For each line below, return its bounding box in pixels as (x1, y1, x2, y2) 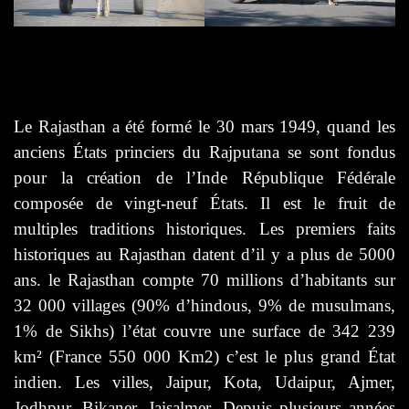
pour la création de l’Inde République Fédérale (14, 167, 395, 187)
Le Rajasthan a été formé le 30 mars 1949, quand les (14, 116, 395, 136)
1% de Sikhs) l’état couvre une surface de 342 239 (14, 320, 395, 341)
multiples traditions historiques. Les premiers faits (14, 218, 395, 238)
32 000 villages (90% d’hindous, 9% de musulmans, (14, 295, 395, 315)
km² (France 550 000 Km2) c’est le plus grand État (14, 346, 395, 366)
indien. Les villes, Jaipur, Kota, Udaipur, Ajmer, (14, 372, 395, 392)
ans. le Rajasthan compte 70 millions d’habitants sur (14, 269, 395, 289)
